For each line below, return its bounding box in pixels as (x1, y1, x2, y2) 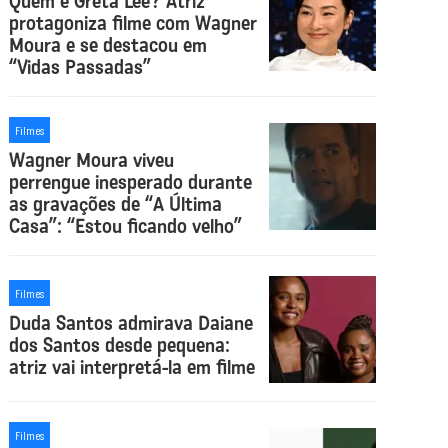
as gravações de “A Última (9, 191, 223, 216)
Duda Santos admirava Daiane (9, 311, 254, 336)
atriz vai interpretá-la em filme (9, 355, 256, 380)
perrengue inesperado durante (9, 169, 253, 194)
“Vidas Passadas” (9, 54, 152, 79)
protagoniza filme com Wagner (9, 10, 258, 35)
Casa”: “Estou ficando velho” (9, 213, 243, 238)
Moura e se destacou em (9, 32, 208, 57)
